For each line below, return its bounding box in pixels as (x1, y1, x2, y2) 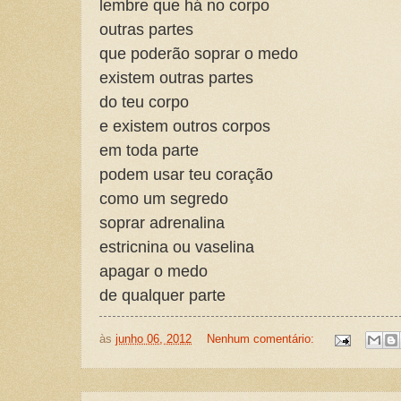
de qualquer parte (99, 285, 226, 304)
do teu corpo (99, 91, 189, 111)
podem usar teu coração (99, 164, 273, 183)
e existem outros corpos (99, 115, 270, 135)
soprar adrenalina (99, 212, 225, 232)
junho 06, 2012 (115, 332, 192, 346)
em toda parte (99, 140, 199, 159)
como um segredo (99, 188, 228, 208)
